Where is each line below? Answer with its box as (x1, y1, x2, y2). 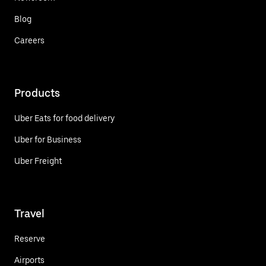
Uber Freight (14, 156, 62, 166)
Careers (14, 36, 45, 46)
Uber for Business (14, 135, 81, 145)
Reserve (14, 234, 45, 244)
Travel (14, 207, 45, 220)
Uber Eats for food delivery (14, 113, 115, 123)
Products (14, 87, 60, 100)
